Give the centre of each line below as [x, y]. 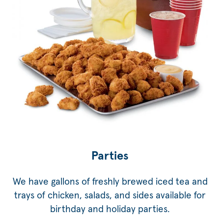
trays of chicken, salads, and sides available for [110, 195]
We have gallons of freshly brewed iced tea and [110, 182]
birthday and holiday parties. [110, 209]
